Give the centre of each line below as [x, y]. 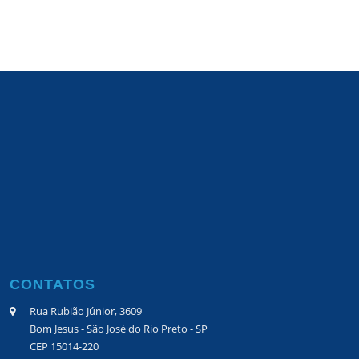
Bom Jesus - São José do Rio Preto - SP [119, 329]
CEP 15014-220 [65, 347]
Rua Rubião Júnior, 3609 [86, 311]
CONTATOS [53, 285]
